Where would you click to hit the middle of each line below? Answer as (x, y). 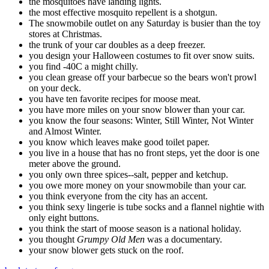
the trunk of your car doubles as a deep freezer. (117, 45)
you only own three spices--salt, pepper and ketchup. (128, 175)
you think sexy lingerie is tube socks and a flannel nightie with (147, 207)
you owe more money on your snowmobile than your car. (138, 186)
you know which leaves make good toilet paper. (119, 142)
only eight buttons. (64, 218)
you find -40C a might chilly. (83, 67)
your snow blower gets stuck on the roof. (106, 250)
